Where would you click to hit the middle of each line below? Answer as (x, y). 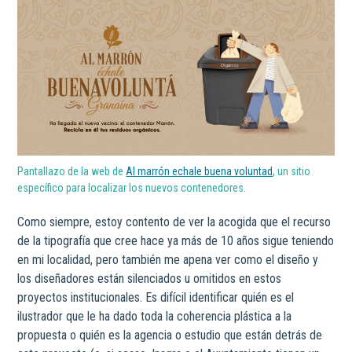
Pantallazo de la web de (72, 172)
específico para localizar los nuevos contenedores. (132, 188)
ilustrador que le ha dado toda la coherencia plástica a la (155, 317)
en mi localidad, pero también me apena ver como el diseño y (168, 260)
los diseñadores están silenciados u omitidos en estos (150, 279)
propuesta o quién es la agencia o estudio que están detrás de (170, 335)
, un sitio (292, 172)
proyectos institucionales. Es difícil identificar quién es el (156, 298)
